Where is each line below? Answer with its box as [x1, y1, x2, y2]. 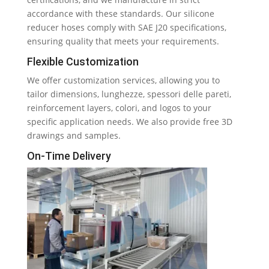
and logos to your [141, 102, 211, 113]
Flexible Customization [26, 55, 139, 68]
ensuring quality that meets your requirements [26, 35, 217, 47]
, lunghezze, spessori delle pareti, [97, 88, 231, 100]
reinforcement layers [26, 102, 111, 113]
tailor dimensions [26, 88, 97, 100]
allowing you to [159, 74, 220, 86]
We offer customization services [26, 74, 155, 86]
